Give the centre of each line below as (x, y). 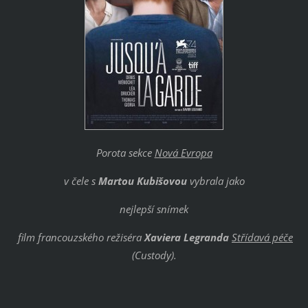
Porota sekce (125, 153)
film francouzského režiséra (80, 238)
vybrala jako (216, 181)
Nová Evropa (183, 153)
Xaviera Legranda (187, 238)
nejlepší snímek (154, 209)
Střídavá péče (262, 238)
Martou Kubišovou (142, 181)
